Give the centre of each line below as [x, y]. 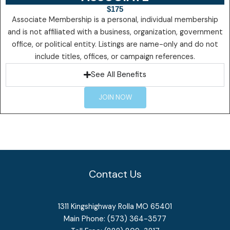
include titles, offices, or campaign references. [115, 56]
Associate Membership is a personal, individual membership [115, 20]
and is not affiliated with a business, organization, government [115, 32]
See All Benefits [118, 74]
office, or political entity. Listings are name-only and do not [115, 44]
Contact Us [115, 174]
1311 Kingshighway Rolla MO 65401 [115, 207]
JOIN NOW [115, 97]
